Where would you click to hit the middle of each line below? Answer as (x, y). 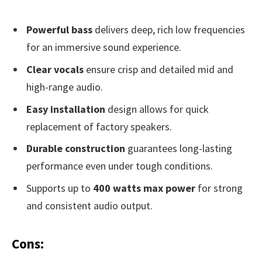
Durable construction (76, 149)
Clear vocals (55, 69)
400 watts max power (144, 188)
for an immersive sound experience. (104, 47)
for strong (219, 188)
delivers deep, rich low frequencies (169, 29)
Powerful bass (59, 29)
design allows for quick (157, 109)
